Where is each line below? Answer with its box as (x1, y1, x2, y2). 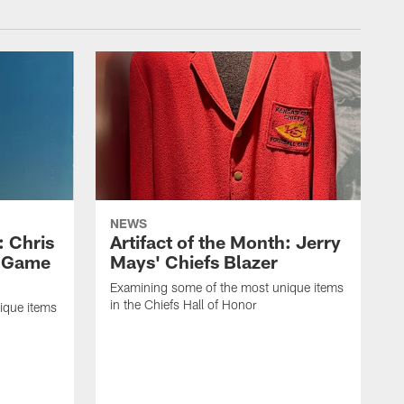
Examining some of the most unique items (110, 280, 344, 296)
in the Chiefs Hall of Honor (110, 297, 257, 313)
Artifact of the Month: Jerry (110, 231, 341, 253)
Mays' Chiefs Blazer (110, 251, 278, 273)
